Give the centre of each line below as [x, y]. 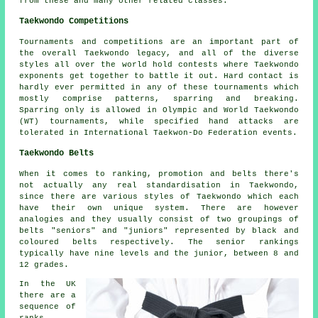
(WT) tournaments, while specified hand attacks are [159, 121]
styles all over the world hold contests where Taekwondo [159, 64]
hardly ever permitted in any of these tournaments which [159, 87]
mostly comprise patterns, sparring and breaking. [159, 98]
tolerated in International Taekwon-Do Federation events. [159, 132]
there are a [48, 295]
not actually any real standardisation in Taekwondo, [159, 185]
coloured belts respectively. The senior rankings [159, 242]
